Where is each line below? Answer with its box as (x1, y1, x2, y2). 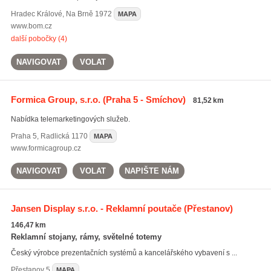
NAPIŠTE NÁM (124, 166, 179, 175)
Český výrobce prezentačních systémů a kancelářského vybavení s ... (10, 249, 237, 257)
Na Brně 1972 (65, 10, 112, 18)
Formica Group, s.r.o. (10, 94, 100, 105)
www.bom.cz (10, 22, 52, 30)
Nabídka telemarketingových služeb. (10, 115, 130, 123)
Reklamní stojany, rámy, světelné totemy (10, 232, 162, 241)
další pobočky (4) (10, 34, 67, 43)
